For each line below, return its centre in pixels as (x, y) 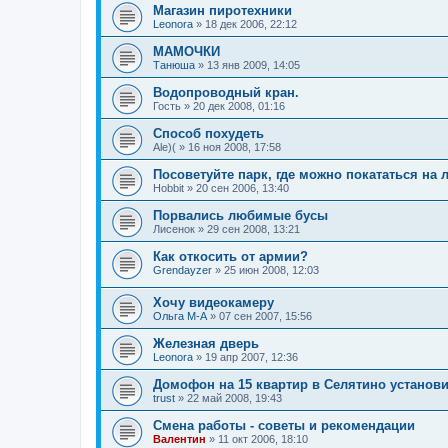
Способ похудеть (208, 133)
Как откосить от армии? (230, 256)
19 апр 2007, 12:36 (251, 357)
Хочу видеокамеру (213, 303)
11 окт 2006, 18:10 (263, 439)
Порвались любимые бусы (240, 215)
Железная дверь (206, 344)
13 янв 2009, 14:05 (253, 64)
